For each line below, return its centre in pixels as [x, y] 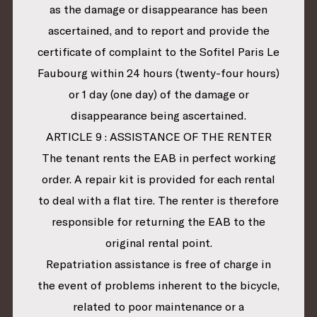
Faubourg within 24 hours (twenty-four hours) [158, 73]
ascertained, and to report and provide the [158, 31]
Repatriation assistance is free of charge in [158, 264]
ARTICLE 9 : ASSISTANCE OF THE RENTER [158, 137]
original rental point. [158, 243]
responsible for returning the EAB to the [158, 222]
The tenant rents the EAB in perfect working [158, 158]
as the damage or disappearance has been [158, 10]
